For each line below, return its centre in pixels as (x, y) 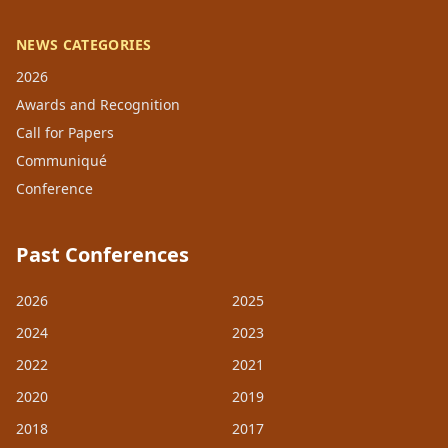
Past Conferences (102, 255)
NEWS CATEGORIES (84, 45)
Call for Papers (65, 133)
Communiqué (61, 161)
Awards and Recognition (98, 105)
